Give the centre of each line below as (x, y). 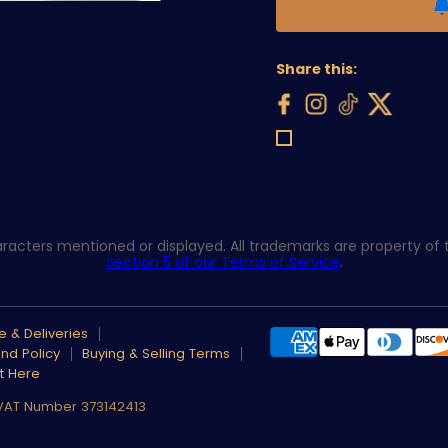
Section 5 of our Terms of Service (222, 262)
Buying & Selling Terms (156, 354)
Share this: (316, 69)
